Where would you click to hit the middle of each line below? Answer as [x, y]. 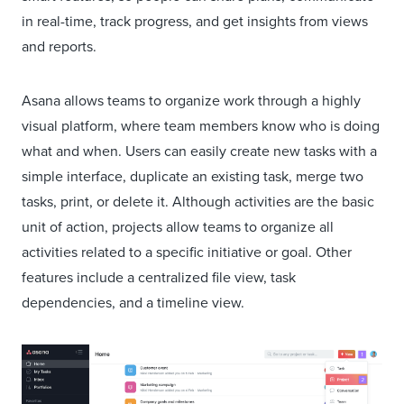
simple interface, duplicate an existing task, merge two [193, 176]
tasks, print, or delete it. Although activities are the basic [198, 201]
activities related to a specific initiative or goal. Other [187, 252]
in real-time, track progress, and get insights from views [195, 21]
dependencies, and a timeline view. [133, 302]
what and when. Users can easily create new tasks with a [199, 151]
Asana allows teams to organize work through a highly [191, 100]
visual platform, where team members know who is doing [201, 125]
